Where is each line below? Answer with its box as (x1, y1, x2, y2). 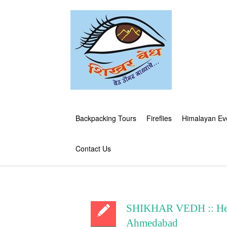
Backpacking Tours (75, 113, 136, 123)
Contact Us (75, 143, 111, 154)
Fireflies (146, 113, 172, 123)
